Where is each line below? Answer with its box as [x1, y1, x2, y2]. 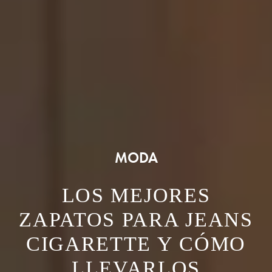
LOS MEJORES [61, 184, 211, 207]
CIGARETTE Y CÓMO [25, 233, 246, 256]
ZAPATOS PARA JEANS [19, 208, 253, 231]
